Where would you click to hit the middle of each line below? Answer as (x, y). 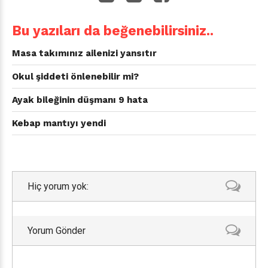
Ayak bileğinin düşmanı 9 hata (80, 100)
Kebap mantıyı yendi (59, 123)
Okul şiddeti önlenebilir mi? (75, 77)
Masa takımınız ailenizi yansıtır (84, 53)
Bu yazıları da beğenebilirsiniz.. (113, 31)
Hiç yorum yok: (58, 187)
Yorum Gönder (57, 231)
